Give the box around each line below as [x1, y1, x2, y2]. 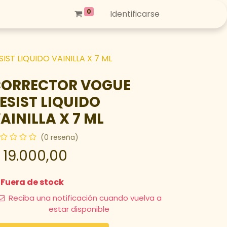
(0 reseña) [41, 132, 79, 142]
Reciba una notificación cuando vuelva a [6, 193, 162, 203]
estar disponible [49, 204, 109, 214]
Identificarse [109, 8, 160, 20]
